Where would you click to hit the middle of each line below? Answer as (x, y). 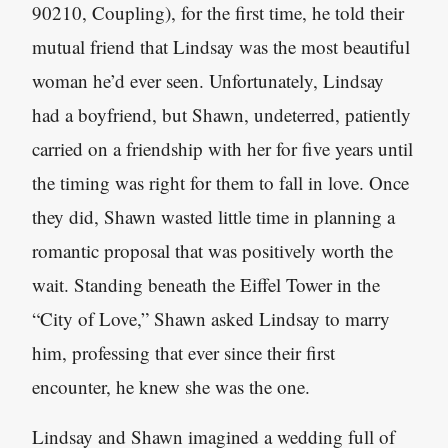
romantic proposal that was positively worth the (212, 250)
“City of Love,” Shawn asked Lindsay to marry (211, 318)
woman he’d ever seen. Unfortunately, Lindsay (208, 80)
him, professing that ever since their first (183, 352)
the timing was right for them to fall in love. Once (220, 182)
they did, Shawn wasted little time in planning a (213, 216)
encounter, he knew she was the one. (171, 386)
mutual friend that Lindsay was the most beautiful (221, 46)
